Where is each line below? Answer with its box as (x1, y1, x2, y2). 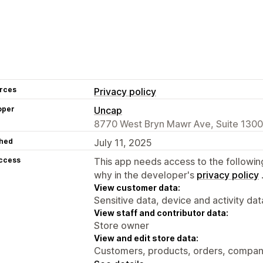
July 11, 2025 (94, 136, 152, 149)
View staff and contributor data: (94, 207, 228, 218)
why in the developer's (94, 168, 197, 181)
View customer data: (94, 182, 180, 193)
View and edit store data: (94, 232, 198, 243)
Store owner (94, 219, 149, 231)
